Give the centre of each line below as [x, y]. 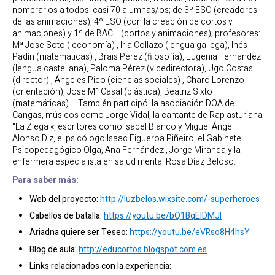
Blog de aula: [54, 249]
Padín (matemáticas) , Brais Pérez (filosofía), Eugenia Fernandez [137, 57]
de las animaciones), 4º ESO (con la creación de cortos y [122, 22]
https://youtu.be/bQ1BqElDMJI [163, 215]
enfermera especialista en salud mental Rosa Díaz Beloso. [124, 162]
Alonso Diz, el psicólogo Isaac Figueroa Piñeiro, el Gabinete [127, 139]
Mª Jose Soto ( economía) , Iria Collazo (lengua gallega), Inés [130, 45]
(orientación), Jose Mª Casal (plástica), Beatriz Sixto [112, 92]
